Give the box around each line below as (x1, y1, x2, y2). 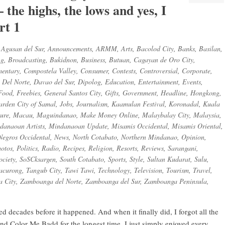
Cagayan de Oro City (134, 55, 193, 64)
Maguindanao (37, 110, 76, 120)
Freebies (17, 88, 40, 97)
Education (105, 77, 134, 86)
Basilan (199, 44, 220, 53)
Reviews (141, 143, 164, 153)
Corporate (182, 66, 210, 75)
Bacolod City (137, 44, 174, 53)
